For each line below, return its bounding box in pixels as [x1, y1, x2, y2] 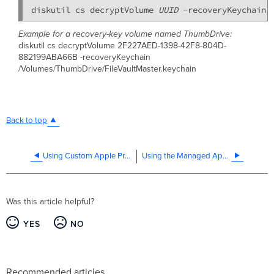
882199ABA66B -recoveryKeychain [18, 51, 150, 62]
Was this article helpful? [6, 196, 95, 207]
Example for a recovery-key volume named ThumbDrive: [18, 28, 232, 39]
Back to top [6, 115, 48, 125]
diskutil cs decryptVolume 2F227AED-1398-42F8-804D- [18, 40, 226, 51]
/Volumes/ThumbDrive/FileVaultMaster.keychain [18, 63, 196, 74]
